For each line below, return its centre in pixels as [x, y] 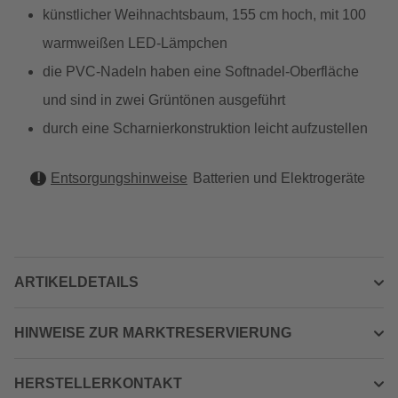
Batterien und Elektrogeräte [279, 178]
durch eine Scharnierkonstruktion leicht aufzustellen [205, 128]
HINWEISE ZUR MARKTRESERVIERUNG [153, 333]
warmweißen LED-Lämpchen [135, 43]
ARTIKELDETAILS [76, 282]
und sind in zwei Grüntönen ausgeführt [164, 100]
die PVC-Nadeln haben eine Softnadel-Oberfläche [201, 72]
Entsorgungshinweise [119, 178]
